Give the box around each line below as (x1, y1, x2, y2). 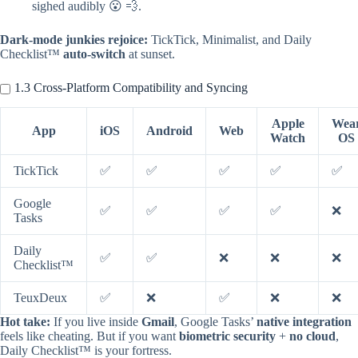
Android (146, 124, 193, 138)
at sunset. (125, 47, 175, 62)
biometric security (179, 329, 276, 344)
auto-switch (63, 47, 125, 62)
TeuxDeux (14, 291, 67, 305)
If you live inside (50, 315, 141, 329)
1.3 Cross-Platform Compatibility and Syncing (14, 81, 248, 95)
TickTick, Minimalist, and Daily (148, 33, 312, 47)
